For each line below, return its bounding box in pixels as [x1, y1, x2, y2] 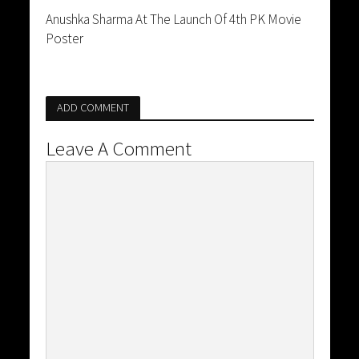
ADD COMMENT [56, 99, 129, 115]
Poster [45, 29, 83, 47]
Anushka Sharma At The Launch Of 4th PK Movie [45, 10, 301, 28]
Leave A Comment [45, 135, 192, 161]
